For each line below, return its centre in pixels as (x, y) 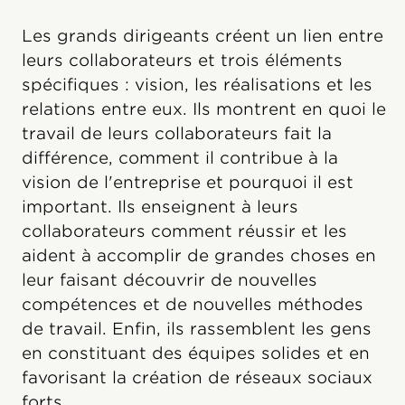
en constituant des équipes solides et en (196, 353)
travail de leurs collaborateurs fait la (177, 134)
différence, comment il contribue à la (180, 158)
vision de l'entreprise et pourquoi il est (188, 183)
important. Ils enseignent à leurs (160, 207)
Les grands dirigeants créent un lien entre (202, 36)
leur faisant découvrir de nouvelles (170, 280)
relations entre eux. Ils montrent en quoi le (204, 109)
